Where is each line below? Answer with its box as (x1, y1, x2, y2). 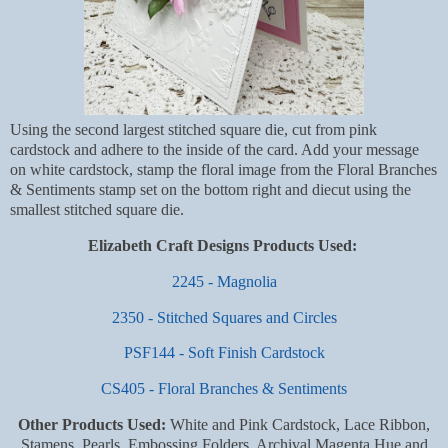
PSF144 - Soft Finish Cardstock (123, 344, 325, 362)
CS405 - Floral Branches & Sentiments (101, 380, 347, 398)
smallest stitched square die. (10, 201, 184, 219)
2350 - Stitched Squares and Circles (111, 308, 337, 326)
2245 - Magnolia (171, 272, 277, 290)
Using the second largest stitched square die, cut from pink (10, 121, 377, 139)
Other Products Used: (18, 416, 166, 434)
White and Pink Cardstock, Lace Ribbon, (166, 416, 430, 434)
